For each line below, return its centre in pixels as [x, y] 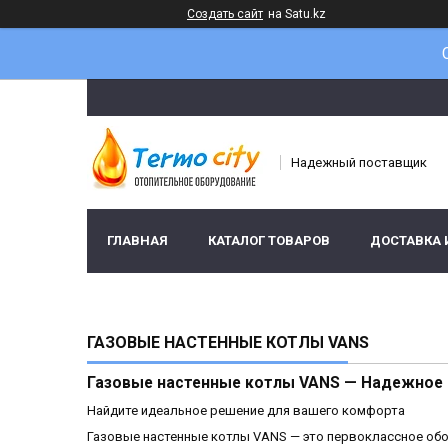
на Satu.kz [297, 14]
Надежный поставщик [359, 163]
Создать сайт [225, 14]
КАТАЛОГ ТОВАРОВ [269, 241]
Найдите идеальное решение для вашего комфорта [246, 411]
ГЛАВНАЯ [137, 241]
